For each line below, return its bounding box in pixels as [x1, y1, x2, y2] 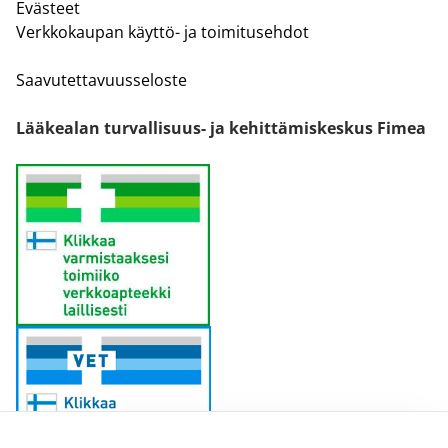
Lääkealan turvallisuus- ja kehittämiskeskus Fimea [16, 117, 426, 139]
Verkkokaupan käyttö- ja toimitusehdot [16, 21, 309, 43]
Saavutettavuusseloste [16, 69, 187, 91]
